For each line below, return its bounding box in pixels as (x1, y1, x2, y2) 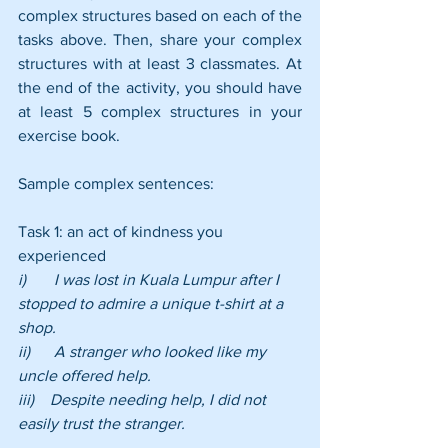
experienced (18, 246, 106, 264)
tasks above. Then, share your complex (18, 30, 302, 48)
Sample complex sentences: (18, 174, 214, 192)
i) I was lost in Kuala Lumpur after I (18, 270, 283, 288)
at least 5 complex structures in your (18, 102, 302, 120)
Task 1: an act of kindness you (18, 222, 227, 240)
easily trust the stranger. (18, 414, 185, 432)
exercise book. (18, 126, 120, 144)
